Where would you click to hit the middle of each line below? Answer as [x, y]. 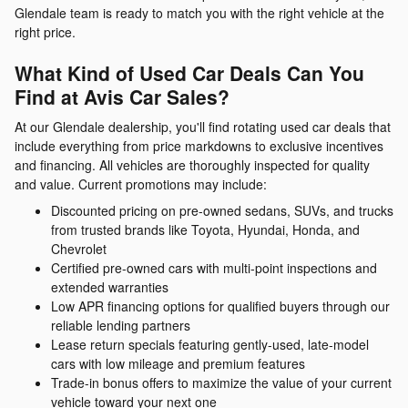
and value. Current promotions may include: [141, 184]
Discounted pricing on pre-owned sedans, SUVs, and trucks [222, 210]
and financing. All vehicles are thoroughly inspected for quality [192, 165]
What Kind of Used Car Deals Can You [189, 72]
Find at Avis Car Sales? [122, 96]
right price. [45, 31]
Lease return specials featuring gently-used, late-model [210, 344]
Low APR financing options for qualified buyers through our [220, 306]
